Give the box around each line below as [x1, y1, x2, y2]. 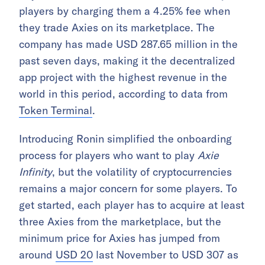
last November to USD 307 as [93, 247, 238, 261]
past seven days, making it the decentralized [19, 53, 235, 67]
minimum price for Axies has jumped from [19, 231, 220, 245]
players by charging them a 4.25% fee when [19, 4, 230, 18]
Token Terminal [19, 103, 92, 117]
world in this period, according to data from [19, 86, 228, 101]
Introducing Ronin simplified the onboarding [19, 131, 232, 146]
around [19, 247, 56, 261]
